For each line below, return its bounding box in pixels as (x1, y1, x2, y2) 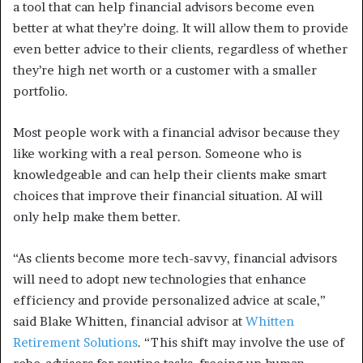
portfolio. (13, 83, 68, 99)
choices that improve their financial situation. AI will (13, 187, 322, 203)
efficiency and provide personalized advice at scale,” (13, 292, 326, 308)
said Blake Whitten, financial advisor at (13, 313, 246, 329)
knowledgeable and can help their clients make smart (13, 166, 327, 182)
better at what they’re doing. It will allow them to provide (13, 19, 348, 36)
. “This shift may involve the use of (138, 334, 344, 350)
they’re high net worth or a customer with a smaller (13, 62, 317, 78)
